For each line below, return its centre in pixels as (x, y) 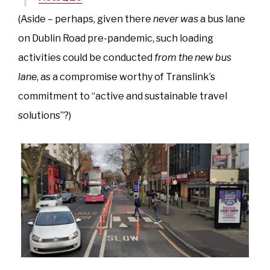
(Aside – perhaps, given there (86, 19)
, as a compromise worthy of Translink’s (126, 77)
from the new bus (193, 57)
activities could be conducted (86, 57)
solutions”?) (45, 115)
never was (176, 19)
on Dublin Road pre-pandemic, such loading (116, 38)
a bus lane (222, 19)
